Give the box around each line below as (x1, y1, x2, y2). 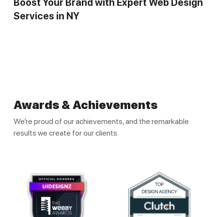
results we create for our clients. (14, 128, 119, 138)
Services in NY (14, 10, 79, 22)
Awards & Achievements (14, 97, 157, 112)
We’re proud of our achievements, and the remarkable (14, 116, 189, 126)
